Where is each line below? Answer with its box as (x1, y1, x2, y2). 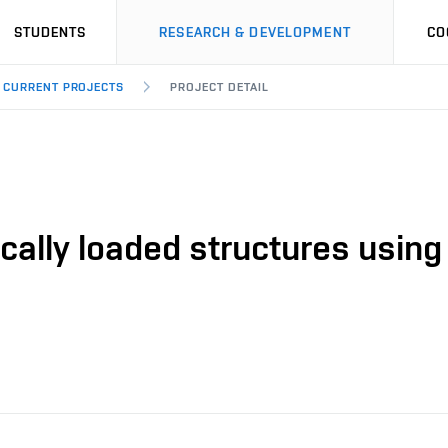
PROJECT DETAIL (170, 80, 269, 94)
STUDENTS (13, 24, 87, 40)
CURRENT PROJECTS (2, 80, 125, 94)
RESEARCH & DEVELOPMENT (159, 24, 351, 40)
